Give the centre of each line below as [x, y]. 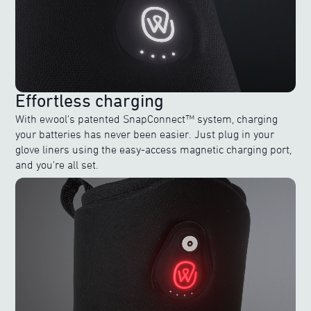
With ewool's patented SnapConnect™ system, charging [147, 119]
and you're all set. [57, 165]
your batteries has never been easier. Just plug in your [145, 134]
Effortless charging [90, 101]
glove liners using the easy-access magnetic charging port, [154, 149]
